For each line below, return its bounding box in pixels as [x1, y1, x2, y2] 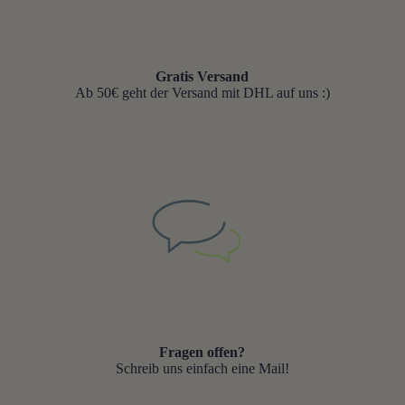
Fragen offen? [159, 344, 246, 360]
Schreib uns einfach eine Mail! [115, 360, 289, 376]
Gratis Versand [155, 68, 250, 84]
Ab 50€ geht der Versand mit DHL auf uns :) [74, 84, 330, 100]
